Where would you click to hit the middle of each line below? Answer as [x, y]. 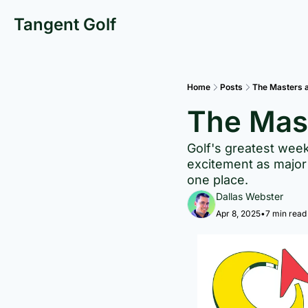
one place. [218, 180]
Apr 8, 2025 [238, 213]
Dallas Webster [250, 196]
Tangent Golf [65, 24]
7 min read [286, 213]
